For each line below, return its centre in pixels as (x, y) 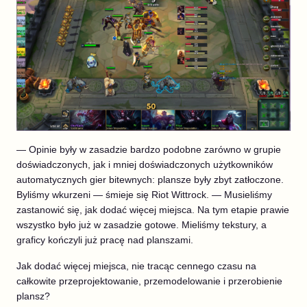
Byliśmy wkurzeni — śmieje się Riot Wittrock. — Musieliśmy (144, 194)
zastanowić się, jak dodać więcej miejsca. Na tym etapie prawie (153, 209)
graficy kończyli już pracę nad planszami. (105, 240)
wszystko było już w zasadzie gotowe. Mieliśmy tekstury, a (142, 224)
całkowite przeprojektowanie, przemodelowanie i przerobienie (149, 281)
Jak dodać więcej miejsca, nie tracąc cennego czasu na (136, 266)
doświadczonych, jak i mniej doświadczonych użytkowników (145, 164)
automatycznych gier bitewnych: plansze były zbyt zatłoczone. (150, 179)
